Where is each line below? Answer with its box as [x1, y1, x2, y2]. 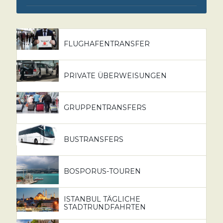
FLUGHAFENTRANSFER [63, 39, 150, 49]
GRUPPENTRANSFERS [63, 103, 146, 112]
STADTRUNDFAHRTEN [63, 203, 146, 212]
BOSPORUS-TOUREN [63, 167, 141, 176]
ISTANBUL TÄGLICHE [63, 195, 140, 204]
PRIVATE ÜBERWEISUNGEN [63, 71, 167, 81]
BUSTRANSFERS [63, 135, 123, 144]
